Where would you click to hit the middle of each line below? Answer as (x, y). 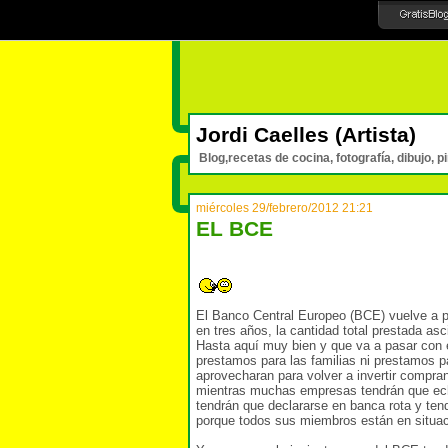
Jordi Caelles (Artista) (306, 135)
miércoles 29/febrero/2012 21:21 (284, 208)
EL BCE (234, 229)
